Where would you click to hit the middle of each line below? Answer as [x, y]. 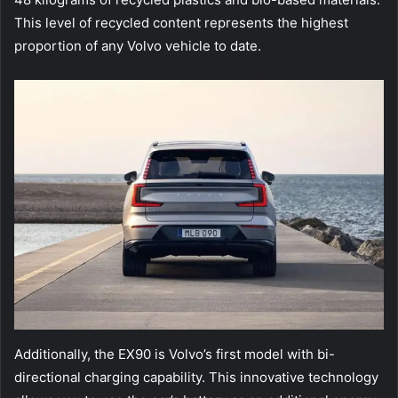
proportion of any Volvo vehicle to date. [138, 46]
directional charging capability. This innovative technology [196, 377]
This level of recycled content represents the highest [181, 23]
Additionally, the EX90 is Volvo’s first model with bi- [175, 354]
